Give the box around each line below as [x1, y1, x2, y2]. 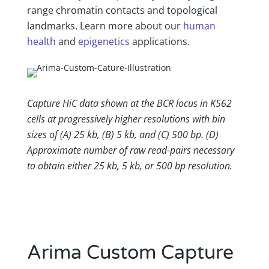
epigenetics [77, 34, 130, 48]
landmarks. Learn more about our [26, 19, 183, 32]
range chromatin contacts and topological [26, 3, 217, 17]
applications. [129, 34, 190, 48]
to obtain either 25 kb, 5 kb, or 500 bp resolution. [26, 159, 232, 172]
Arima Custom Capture [26, 241, 234, 264]
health [26, 34, 56, 48]
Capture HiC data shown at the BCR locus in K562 [26, 96, 232, 110]
